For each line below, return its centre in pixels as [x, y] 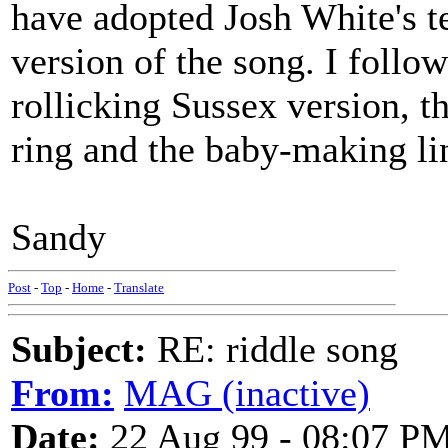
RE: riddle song [272, 349]
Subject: [79, 349]
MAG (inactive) [247, 393]
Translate [139, 287]
